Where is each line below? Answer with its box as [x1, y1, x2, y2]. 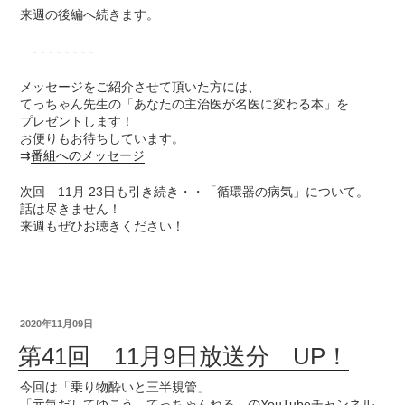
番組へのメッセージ [31, 148, 146, 164]
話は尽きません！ [20, 202, 122, 217]
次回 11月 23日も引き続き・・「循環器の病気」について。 [20, 184, 370, 200]
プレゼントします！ [20, 114, 135, 129]
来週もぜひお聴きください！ [20, 219, 185, 234]
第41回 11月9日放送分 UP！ [18, 343, 350, 371]
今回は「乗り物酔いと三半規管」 [20, 379, 211, 394]
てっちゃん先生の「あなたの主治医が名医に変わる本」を [20, 97, 350, 112]
